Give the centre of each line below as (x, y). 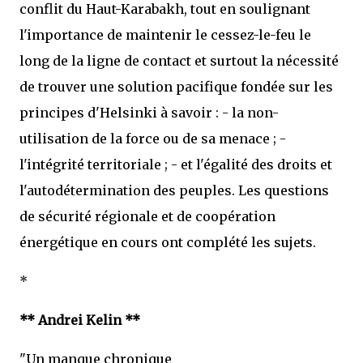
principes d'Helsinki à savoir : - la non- (149, 113)
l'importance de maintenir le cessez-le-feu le (165, 35)
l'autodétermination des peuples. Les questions (174, 190)
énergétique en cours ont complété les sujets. (168, 242)
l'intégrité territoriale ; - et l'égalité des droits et (176, 164)
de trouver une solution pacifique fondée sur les (176, 87)
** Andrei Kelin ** (80, 320)
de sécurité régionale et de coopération (147, 216)
